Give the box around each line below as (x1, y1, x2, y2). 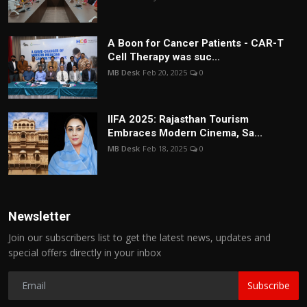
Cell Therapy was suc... (108, 50, 220, 63)
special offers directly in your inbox (8, 245, 161, 259)
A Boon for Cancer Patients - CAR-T (108, 36, 284, 49)
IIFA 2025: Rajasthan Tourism (108, 112, 249, 125)
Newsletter (8, 208, 71, 223)
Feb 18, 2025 (143, 143, 187, 153)
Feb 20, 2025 (143, 66, 187, 77)
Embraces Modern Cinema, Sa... (108, 126, 262, 139)
